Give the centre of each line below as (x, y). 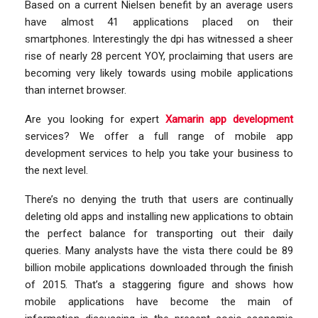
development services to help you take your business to (159, 153)
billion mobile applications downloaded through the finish (159, 267)
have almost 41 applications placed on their (159, 22)
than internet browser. (76, 90)
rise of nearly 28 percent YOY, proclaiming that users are (159, 56)
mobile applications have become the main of (159, 301)
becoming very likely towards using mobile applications (159, 73)
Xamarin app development (229, 119)
